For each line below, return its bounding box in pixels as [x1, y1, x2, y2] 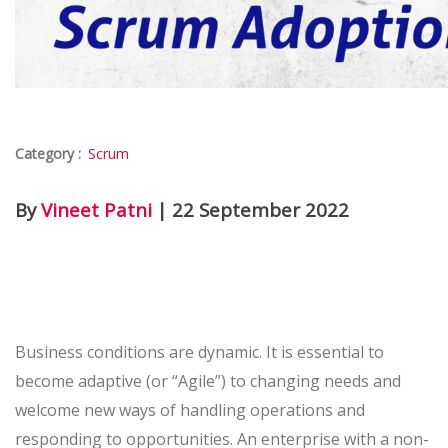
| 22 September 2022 [152, 197, 349, 223]
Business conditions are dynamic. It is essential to [15, 341, 384, 364]
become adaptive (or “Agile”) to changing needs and [15, 370, 401, 393]
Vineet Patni [41, 197, 152, 223]
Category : [15, 144, 85, 164]
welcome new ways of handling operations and [15, 399, 365, 422]
